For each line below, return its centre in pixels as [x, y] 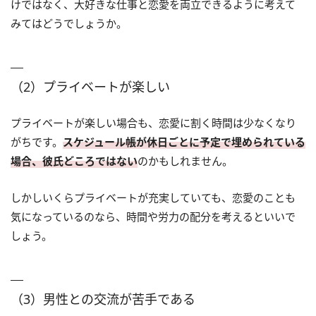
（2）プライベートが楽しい [90, 87]
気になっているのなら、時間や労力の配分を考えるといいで [153, 217]
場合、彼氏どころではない [74, 161]
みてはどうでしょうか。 [69, 24]
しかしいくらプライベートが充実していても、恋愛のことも [153, 198]
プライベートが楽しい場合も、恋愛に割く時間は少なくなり [153, 123]
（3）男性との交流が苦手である [103, 299]
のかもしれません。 [185, 161]
